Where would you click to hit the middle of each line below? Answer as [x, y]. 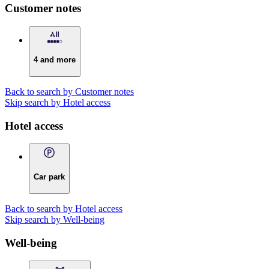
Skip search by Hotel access [58, 102]
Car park [49, 177]
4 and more [55, 60]
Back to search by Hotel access [64, 208]
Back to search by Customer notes [69, 91]
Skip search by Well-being [55, 219]
